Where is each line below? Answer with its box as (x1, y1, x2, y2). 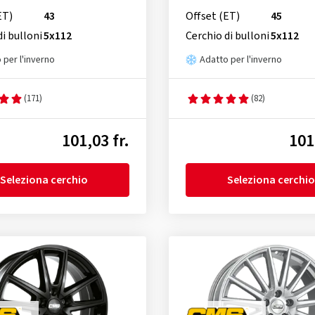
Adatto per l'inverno (199, 53, 282, 67)
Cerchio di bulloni (185, 28, 269, 44)
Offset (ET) (185, 8, 240, 25)
